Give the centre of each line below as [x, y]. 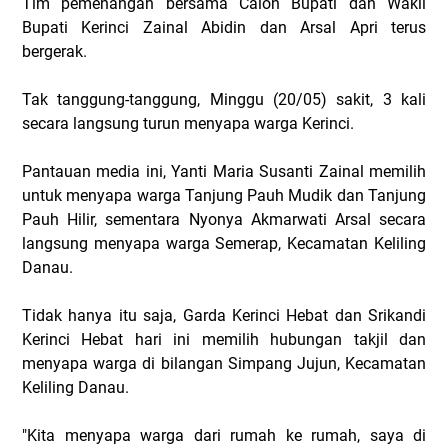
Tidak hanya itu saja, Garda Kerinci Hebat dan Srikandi [224, 315]
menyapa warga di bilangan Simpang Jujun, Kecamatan [224, 363]
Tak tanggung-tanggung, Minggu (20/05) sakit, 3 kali [224, 99]
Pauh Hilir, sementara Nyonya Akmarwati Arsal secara [224, 219]
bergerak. [54, 51]
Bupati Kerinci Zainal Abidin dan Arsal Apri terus [224, 27]
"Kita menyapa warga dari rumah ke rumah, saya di [224, 435]
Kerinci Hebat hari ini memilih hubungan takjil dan [224, 339]
